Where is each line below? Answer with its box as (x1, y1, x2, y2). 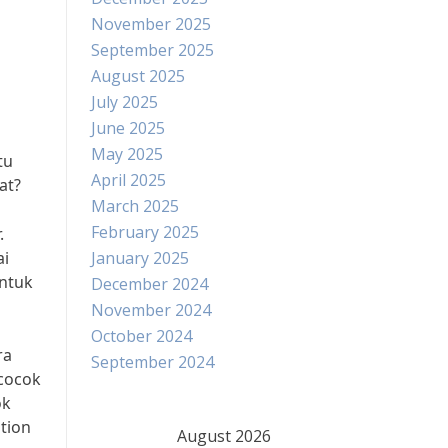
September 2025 (91, 39, 214, 61)
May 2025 (91, 143, 163, 165)
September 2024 (91, 351, 214, 373)
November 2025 (91, 13, 211, 35)
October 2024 (91, 325, 192, 347)
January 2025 (91, 247, 189, 269)
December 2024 (91, 273, 208, 295)
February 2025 (91, 221, 199, 243)
